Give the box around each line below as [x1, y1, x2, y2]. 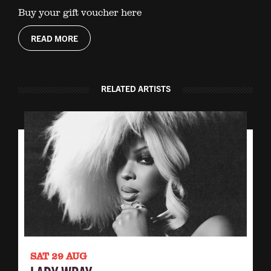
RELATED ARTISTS [100, 82, 171, 94]
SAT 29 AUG [30, 249, 87, 263]
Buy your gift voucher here [18, 5, 142, 19]
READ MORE [31, 32, 78, 44]
